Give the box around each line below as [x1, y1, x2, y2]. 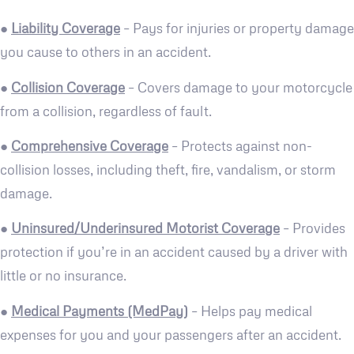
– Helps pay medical [188, 302, 312, 319]
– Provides [280, 220, 345, 237]
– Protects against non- [168, 137, 312, 154]
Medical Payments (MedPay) [11, 302, 188, 319]
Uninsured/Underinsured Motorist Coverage [11, 220, 280, 237]
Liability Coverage [11, 20, 120, 37]
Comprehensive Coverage [11, 137, 168, 154]
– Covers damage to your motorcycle [125, 78, 352, 96]
